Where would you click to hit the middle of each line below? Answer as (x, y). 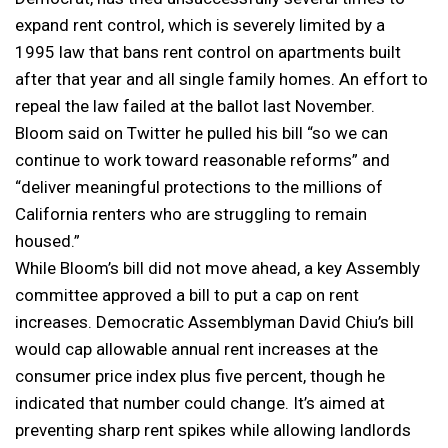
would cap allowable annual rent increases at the (196, 349)
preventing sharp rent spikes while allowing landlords (213, 430)
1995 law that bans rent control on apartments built (208, 52)
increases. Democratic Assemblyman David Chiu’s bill (214, 322)
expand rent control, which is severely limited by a (200, 25)
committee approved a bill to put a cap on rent (187, 295)
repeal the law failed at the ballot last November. (195, 106)
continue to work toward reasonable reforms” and (202, 160)
